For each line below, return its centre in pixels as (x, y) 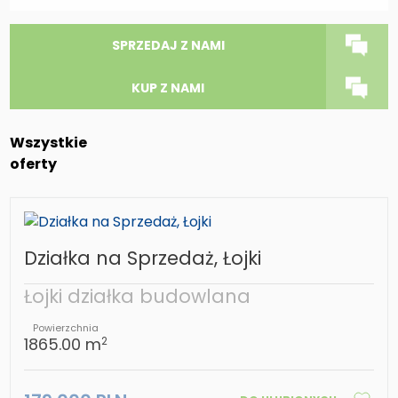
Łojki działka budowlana (138, 297)
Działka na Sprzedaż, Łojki (143, 259)
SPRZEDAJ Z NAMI (168, 45)
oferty (34, 163)
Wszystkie (49, 142)
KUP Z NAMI (168, 88)
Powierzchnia (66, 328)
